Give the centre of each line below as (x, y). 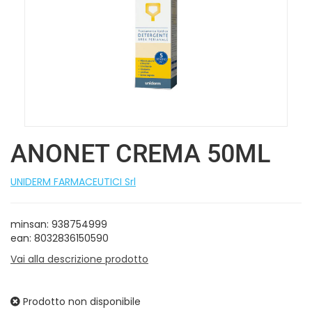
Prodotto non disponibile (80, 301)
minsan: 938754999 (59, 224)
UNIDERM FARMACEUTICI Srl (73, 181)
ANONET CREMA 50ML (140, 154)
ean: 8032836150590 (60, 238)
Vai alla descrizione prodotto (79, 259)
